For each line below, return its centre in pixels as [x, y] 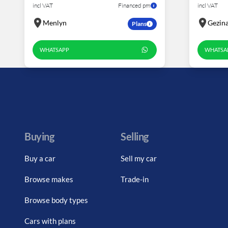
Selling [135, 137]
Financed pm [134, 5]
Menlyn [55, 22]
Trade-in [135, 179]
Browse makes [49, 179]
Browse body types [56, 200]
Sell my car [139, 159]
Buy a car [40, 159]
